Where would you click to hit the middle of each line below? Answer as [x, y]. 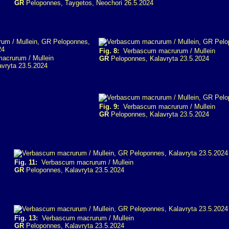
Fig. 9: [109, 107]
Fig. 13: [26, 218]
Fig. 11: [26, 162]
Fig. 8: [109, 51]
